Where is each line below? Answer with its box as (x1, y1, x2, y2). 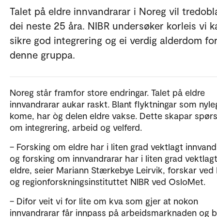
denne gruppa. (10, 48, 75, 61)
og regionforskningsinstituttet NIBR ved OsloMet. (10, 175, 205, 187)
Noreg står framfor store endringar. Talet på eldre (10, 86, 205, 98)
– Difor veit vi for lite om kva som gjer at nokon (10, 195, 198, 206)
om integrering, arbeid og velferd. (10, 121, 142, 133)
